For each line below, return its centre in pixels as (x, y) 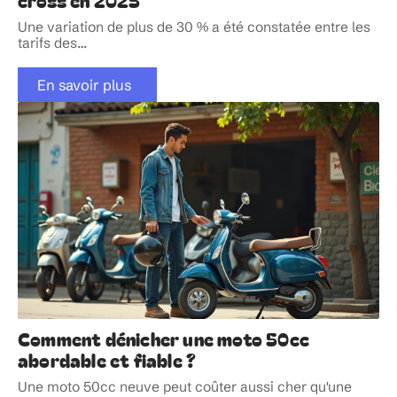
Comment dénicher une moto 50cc (164, 339)
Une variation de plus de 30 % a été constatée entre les (194, 27)
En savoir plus (84, 85)
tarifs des (47, 43)
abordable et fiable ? (107, 360)
